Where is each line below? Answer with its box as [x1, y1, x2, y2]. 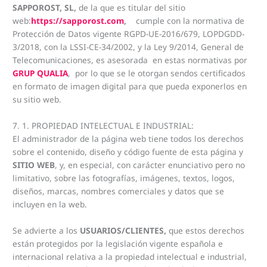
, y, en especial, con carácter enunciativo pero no [55, 159, 246, 170]
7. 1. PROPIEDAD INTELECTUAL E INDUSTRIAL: [13, 119, 194, 131]
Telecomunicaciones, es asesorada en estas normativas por [13, 54, 248, 66]
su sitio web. [13, 94, 62, 105]
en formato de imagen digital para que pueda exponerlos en [13, 80, 247, 92]
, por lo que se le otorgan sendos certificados [68, 67, 246, 79]
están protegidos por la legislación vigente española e [13, 237, 223, 249]
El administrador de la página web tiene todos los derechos [13, 132, 244, 144]
